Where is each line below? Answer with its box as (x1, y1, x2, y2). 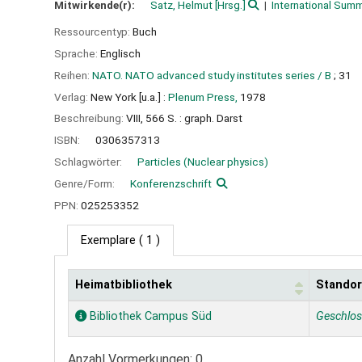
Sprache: (54, 47, 100, 60)
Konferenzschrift (130, 176, 212, 190)
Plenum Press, (168, 90, 238, 103)
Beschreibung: (54, 112, 126, 125)
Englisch (100, 47, 141, 60)
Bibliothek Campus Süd (86, 309, 212, 324)
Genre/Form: (54, 176, 117, 190)
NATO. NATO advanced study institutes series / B (92, 68, 331, 82)
